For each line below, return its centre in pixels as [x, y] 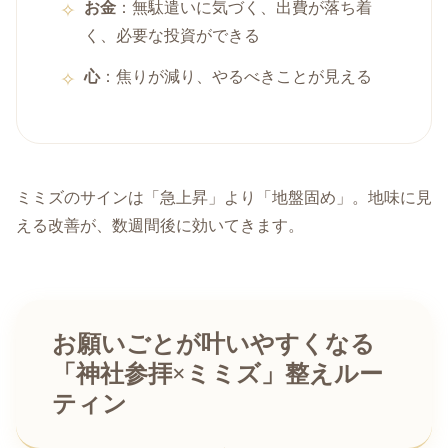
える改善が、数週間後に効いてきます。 [160, 226]
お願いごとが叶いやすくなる [213, 344]
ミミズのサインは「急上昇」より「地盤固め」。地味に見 [224, 198]
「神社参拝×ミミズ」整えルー [217, 374]
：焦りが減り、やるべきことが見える [236, 76]
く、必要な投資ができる [172, 35]
